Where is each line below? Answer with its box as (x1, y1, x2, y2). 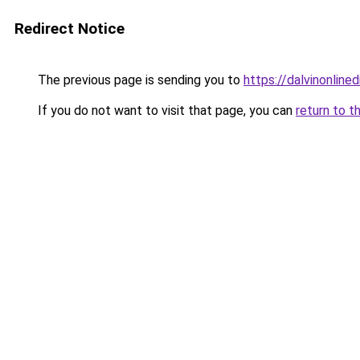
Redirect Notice (14, 19, 125, 38)
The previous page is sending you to (35, 72, 243, 88)
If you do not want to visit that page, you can (35, 103, 296, 118)
